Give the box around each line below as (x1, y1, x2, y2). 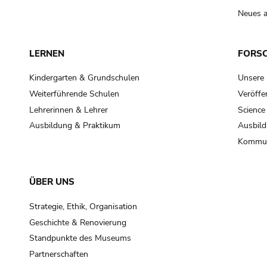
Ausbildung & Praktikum (29, 120, 120, 132)
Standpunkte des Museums (29, 232, 131, 244)
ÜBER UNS (29, 176, 74, 188)
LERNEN (29, 47, 64, 60)
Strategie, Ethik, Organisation (29, 200, 137, 212)
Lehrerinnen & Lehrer (29, 104, 108, 116)
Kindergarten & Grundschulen (29, 72, 139, 84)
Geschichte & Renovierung (29, 216, 126, 228)
